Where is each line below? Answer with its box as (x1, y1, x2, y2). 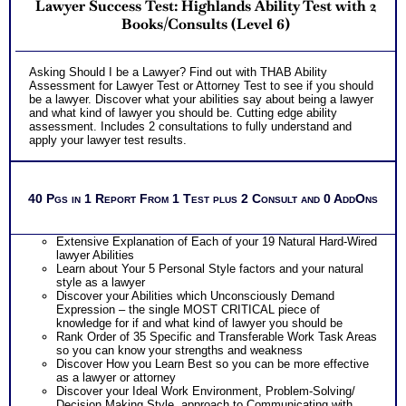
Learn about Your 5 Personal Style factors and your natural (56, 262, 363, 276)
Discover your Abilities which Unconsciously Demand (56, 289, 334, 304)
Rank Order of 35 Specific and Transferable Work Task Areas (56, 330, 377, 344)
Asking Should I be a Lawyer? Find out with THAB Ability (29, 65, 327, 80)
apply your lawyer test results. (29, 133, 187, 148)
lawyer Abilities (56, 248, 134, 263)
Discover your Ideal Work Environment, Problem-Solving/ (56, 384, 355, 399)
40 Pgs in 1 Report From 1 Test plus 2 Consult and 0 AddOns (28, 190, 378, 206)
